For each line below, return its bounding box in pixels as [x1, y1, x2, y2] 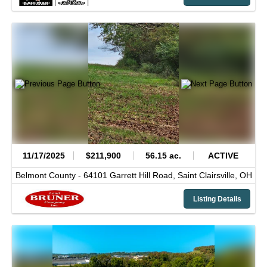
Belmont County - [15, 170, 83, 181]
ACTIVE [207, 150, 238, 160]
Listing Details [193, 194, 241, 203]
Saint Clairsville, [177, 170, 240, 181]
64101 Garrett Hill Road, [83, 170, 178, 181]
